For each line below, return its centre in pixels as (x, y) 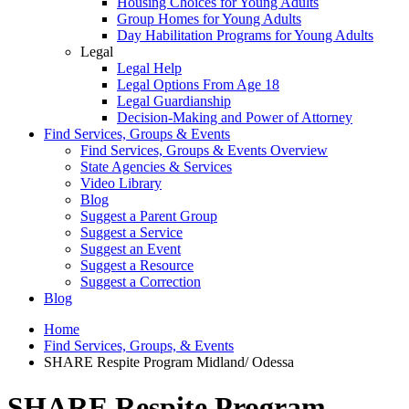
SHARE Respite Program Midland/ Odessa (169, 362)
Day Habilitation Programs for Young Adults (245, 36)
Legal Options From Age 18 (198, 85)
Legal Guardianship (174, 101)
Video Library (121, 184)
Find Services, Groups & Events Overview (204, 151)
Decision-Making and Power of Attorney (235, 118)
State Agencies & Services (156, 167)
